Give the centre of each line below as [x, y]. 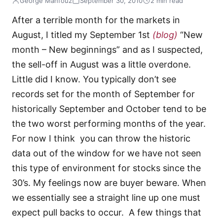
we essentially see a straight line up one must [106, 198]
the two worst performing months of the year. [109, 124]
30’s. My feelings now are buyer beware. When [109, 183]
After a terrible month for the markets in [96, 20]
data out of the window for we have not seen [107, 153]
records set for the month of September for [103, 94]
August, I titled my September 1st [82, 35]
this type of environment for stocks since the [106, 168]
